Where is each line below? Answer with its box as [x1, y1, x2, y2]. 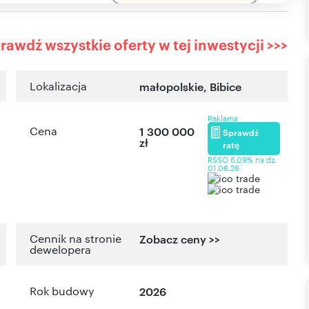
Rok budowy [30, 283, 94, 299]
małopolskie [139, 79, 204, 94]
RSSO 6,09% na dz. [208, 154, 277, 166]
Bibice [210, 79, 242, 94]
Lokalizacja [30, 79, 87, 94]
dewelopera [30, 242, 91, 257]
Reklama [208, 112, 239, 124]
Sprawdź [223, 126, 259, 139]
